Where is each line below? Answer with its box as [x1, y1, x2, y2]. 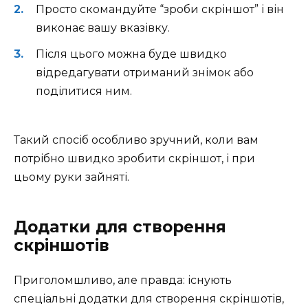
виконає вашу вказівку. [36, 21, 170, 35]
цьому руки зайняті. [14, 170, 129, 184]
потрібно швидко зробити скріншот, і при [14, 151, 255, 165]
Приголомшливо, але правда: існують [14, 273, 232, 287]
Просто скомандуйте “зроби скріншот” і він [36, 3, 284, 16]
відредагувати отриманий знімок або [36, 66, 254, 80]
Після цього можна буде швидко [36, 47, 227, 61]
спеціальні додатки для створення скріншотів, [14, 291, 284, 305]
